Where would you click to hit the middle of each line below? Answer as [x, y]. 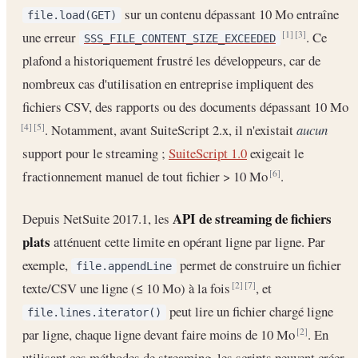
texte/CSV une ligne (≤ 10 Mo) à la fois [128, 288]
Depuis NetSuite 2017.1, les [97, 218]
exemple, [47, 265]
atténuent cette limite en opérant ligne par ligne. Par [188, 241]
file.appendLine [124, 266]
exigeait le [275, 153]
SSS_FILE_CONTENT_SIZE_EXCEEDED [180, 39]
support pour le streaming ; [95, 153]
